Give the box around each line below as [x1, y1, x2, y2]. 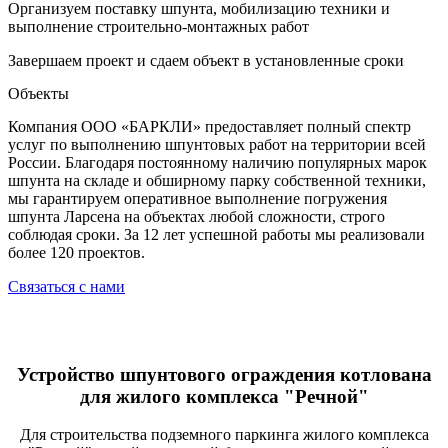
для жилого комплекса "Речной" [79, 385, 369, 407]
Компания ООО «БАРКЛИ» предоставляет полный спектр [8, 117, 411, 135]
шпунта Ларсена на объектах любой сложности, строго [8, 207, 385, 225]
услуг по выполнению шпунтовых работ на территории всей [8, 135, 426, 153]
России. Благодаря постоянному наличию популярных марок [8, 153, 427, 171]
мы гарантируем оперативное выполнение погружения [8, 189, 387, 207]
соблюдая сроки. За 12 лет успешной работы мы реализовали [8, 225, 425, 243]
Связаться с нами [8, 277, 125, 295]
